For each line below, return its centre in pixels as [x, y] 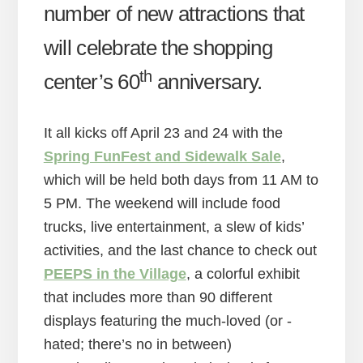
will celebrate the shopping [158, 48]
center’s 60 [92, 82]
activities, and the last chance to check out [180, 251]
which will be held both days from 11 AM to [181, 180]
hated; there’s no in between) [137, 345]
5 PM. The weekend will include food [162, 204]
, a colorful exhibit [243, 274]
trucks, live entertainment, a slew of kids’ [173, 227]
